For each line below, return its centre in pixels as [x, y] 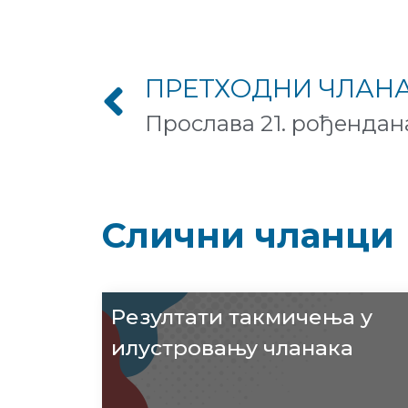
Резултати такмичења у [242, 317]
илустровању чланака [232, 348]
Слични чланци [248, 235]
